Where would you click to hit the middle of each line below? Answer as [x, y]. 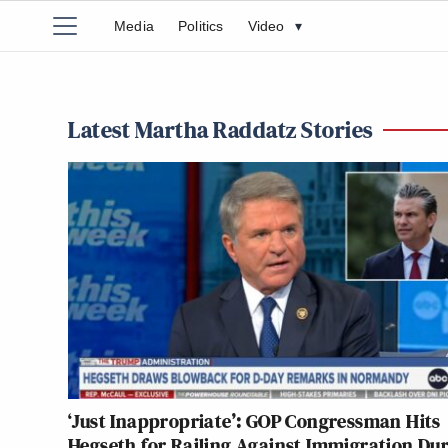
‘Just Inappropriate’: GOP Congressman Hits [254, 421]
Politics [201, 26]
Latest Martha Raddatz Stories [220, 129]
